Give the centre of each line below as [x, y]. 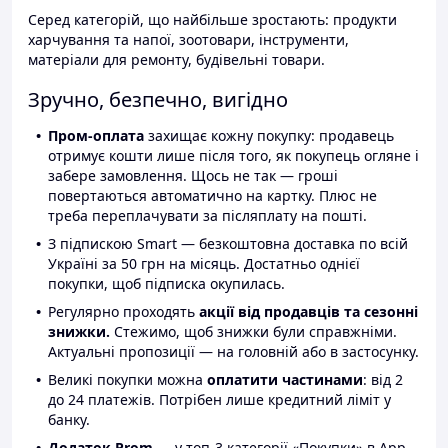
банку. [69, 420]
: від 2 [383, 380]
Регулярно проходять [123, 312]
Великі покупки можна [127, 380]
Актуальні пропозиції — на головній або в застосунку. [233, 352]
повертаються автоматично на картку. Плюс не [212, 196]
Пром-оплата [96, 136]
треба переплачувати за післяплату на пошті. [207, 216]
